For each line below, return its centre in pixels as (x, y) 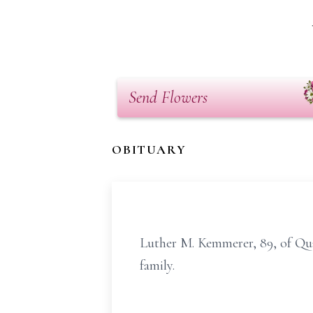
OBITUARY (149, 150)
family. (157, 265)
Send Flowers (168, 97)
